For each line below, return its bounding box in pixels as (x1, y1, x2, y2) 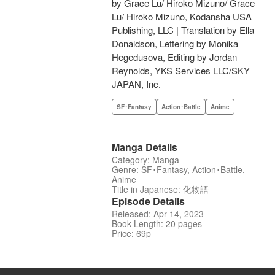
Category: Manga (112, 153, 179, 166)
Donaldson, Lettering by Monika (112, 37, 238, 50)
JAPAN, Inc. (112, 77, 161, 91)
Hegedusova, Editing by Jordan (112, 50, 237, 64)
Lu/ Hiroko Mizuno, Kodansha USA (112, 10, 252, 23)
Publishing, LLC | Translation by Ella (112, 23, 254, 37)
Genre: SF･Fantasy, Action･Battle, (112, 163, 245, 176)
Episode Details (112, 194, 185, 209)
